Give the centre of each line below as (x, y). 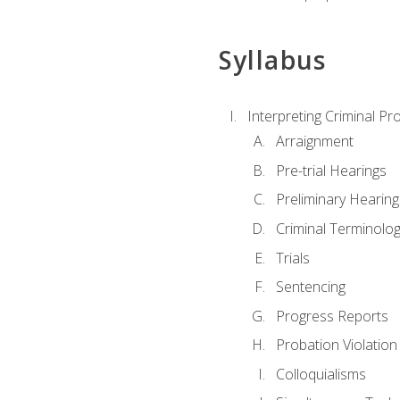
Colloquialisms (321, 374)
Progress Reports (332, 316)
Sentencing (310, 287)
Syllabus (272, 59)
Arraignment (314, 142)
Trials (292, 258)
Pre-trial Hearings (331, 170)
